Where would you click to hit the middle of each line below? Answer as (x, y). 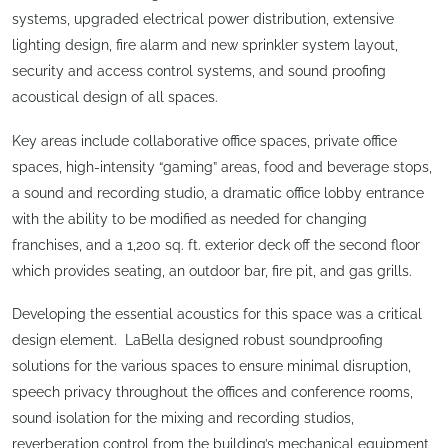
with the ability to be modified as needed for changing (189, 218)
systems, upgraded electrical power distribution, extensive (203, 19)
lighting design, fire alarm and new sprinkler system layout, (205, 45)
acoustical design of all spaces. (115, 97)
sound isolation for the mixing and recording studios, (183, 418)
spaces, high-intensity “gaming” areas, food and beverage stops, (222, 166)
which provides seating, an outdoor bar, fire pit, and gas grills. (212, 270)
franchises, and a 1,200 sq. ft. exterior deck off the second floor (216, 244)
